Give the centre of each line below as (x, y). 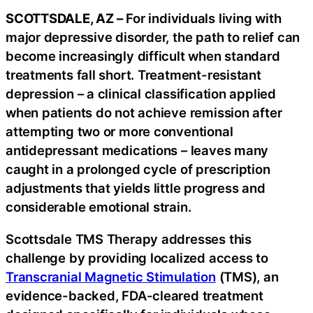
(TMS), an (247, 276)
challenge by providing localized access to (137, 257)
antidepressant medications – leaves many (137, 151)
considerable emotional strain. (99, 207)
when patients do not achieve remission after (144, 113)
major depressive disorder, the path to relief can (153, 37)
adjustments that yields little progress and (136, 188)
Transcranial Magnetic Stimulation (111, 276)
